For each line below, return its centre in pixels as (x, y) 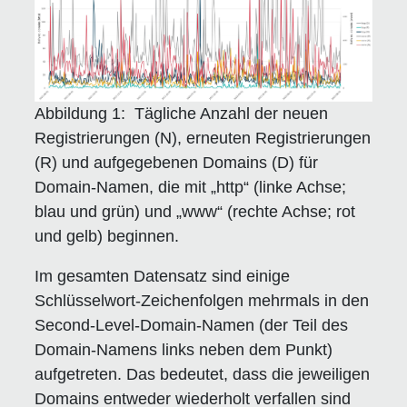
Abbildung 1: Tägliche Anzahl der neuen (182, 113)
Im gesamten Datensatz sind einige (163, 276)
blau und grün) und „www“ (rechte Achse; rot (195, 211)
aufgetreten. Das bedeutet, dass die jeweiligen (203, 374)
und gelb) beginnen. (107, 236)
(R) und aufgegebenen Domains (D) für (177, 162)
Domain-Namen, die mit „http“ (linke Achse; (191, 187)
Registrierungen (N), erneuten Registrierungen (203, 138)
